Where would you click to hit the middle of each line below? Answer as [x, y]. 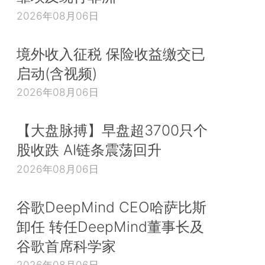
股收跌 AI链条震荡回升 [89, 150]
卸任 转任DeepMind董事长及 [110, 226]
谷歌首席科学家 [66, 246]
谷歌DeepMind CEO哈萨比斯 [112, 207]
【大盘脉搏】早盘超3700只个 [112, 130]
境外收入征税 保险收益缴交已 [111, 54]
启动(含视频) [57, 73]
